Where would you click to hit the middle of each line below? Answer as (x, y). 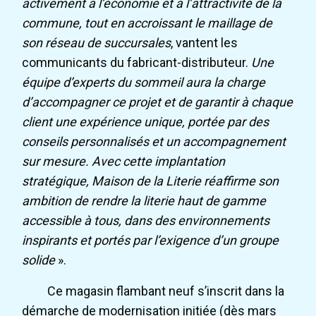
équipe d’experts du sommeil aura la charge (144, 83)
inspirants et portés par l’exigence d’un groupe (151, 241)
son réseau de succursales (97, 43)
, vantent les (205, 43)
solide (38, 260)
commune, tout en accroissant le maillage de (147, 23)
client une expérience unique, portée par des (146, 122)
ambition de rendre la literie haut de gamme (144, 201)
